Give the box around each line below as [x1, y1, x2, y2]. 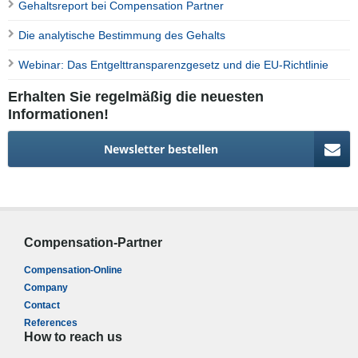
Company [24, 282, 68, 294]
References [24, 317, 78, 329]
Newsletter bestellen [104, 141, 218, 157]
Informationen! [8, 106, 109, 123]
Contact [24, 300, 60, 312]
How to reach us [24, 330, 122, 344]
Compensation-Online [24, 265, 122, 276]
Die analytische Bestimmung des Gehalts [18, 29, 225, 42]
